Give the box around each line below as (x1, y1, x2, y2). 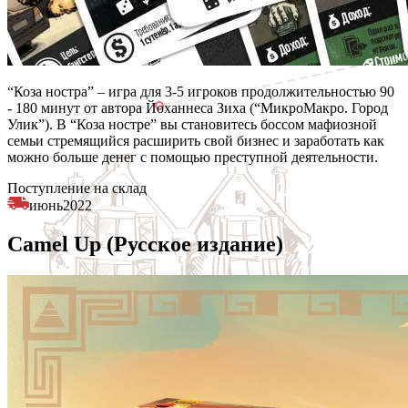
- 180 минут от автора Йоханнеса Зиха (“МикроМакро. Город (7, 99, 388, 116)
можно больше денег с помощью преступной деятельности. (7, 148, 378, 165)
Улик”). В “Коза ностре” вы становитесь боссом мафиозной (7, 116, 377, 132)
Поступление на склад (7, 179, 147, 196)
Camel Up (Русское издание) (7, 231, 283, 256)
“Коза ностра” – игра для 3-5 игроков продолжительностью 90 (7, 83, 394, 99)
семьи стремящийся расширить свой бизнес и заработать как (7, 132, 384, 148)
